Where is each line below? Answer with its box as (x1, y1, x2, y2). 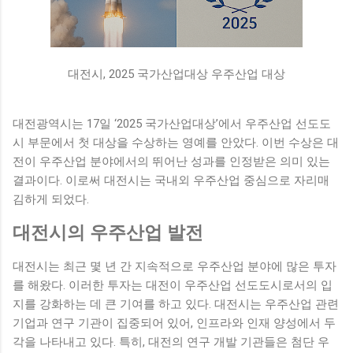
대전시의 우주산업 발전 (13, 222, 203, 243)
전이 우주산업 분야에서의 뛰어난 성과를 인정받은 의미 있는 (13, 154, 330, 169)
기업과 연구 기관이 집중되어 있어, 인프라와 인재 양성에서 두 (13, 315, 336, 330)
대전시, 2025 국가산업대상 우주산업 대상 (68, 66, 285, 81)
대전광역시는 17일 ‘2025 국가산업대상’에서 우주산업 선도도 (13, 116, 331, 131)
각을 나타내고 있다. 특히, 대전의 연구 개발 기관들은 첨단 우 (13, 334, 329, 349)
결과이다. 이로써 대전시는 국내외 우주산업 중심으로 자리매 (13, 173, 329, 188)
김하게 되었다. (13, 191, 89, 206)
